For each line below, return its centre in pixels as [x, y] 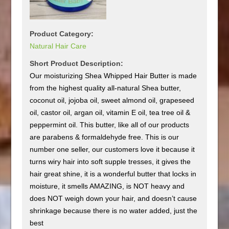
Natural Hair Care [58, 46]
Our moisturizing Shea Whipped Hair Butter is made [113, 75]
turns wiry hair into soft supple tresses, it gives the [110, 161]
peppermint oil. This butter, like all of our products [110, 124]
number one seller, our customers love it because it [112, 149]
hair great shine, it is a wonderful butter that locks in [113, 174]
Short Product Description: [77, 63]
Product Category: [62, 33]
